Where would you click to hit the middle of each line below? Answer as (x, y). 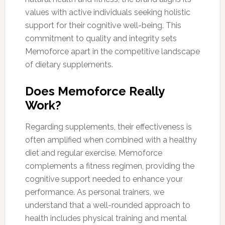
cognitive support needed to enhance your (104, 179)
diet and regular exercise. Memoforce (93, 153)
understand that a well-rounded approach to (107, 205)
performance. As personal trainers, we (94, 192)
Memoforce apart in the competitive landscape (112, 52)
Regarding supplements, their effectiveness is (108, 127)
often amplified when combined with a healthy (111, 140)
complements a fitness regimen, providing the (109, 166)
